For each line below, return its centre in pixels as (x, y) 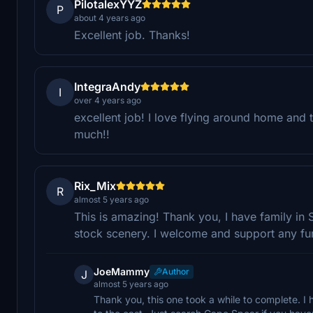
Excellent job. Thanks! (132, 35)
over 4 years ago (108, 100)
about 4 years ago (110, 17)
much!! (92, 134)
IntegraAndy (107, 86)
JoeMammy (122, 271)
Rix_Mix (95, 185)
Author (176, 271)
